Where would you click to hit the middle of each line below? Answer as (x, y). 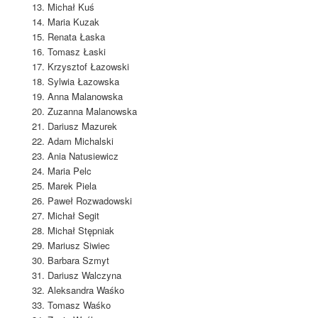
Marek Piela (72, 186)
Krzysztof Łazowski (88, 67)
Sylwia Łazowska (83, 82)
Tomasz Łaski (76, 52)
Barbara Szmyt (78, 261)
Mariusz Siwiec (78, 246)
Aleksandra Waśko (86, 290)
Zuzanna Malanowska (92, 111)
